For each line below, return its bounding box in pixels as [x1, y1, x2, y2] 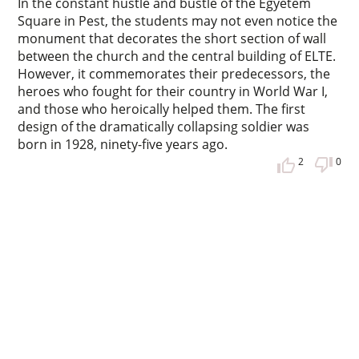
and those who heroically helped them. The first [18, 99, 306, 118]
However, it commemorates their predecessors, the [18, 64, 331, 83]
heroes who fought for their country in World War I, [18, 82, 329, 100]
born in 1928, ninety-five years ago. [18, 135, 228, 153]
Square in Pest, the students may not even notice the [18, 11, 338, 30]
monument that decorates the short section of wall [18, 29, 327, 47]
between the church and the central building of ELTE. [18, 46, 337, 65]
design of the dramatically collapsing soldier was [18, 117, 310, 135]
